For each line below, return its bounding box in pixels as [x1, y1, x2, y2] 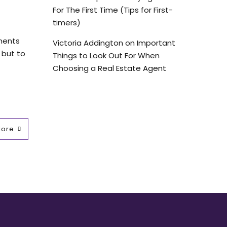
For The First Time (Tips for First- [52, 4, 173, 15]
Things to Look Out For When [52, 50, 160, 61]
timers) [52, 17, 81, 28]
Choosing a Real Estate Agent [52, 62, 166, 73]
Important [136, 37, 175, 48]
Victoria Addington [52, 37, 123, 48]
